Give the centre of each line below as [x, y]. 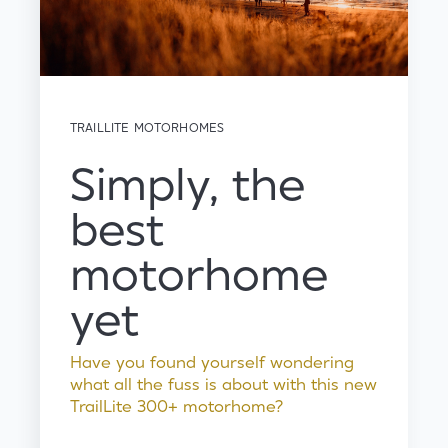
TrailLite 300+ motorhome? [176, 406]
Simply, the [187, 186]
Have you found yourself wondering [212, 362]
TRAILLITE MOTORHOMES [147, 127]
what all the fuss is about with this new [223, 384]
